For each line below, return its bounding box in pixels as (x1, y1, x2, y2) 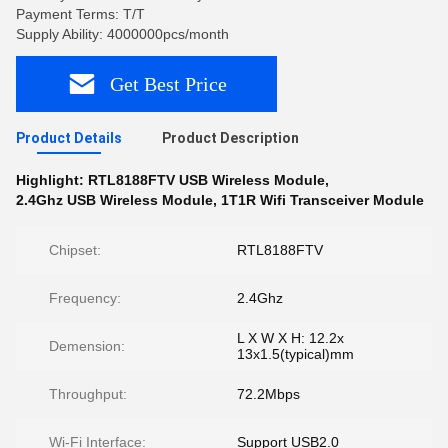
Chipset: (49, 242, 101, 258)
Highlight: (16, 172, 88, 188)
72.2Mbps (237, 386, 300, 402)
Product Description (162, 130, 299, 146)
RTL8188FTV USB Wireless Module (88, 172, 325, 188)
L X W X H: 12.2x (237, 330, 344, 346)
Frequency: (49, 290, 121, 306)
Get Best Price (110, 72, 227, 95)
